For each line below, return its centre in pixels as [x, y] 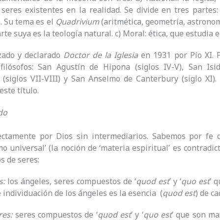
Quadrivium [77, 22]
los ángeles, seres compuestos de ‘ [70, 181]
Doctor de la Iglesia [101, 55]
